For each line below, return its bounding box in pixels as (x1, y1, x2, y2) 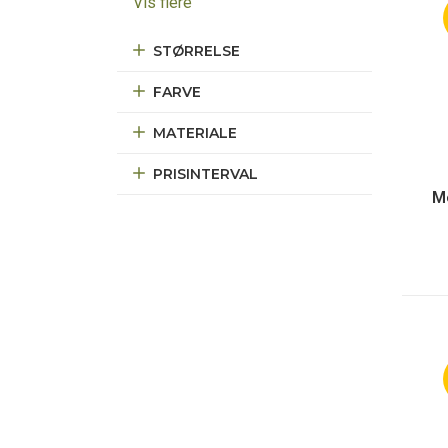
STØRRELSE (153, 42, 240, 60)
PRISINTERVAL (153, 165, 258, 183)
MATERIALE (153, 124, 237, 142)
